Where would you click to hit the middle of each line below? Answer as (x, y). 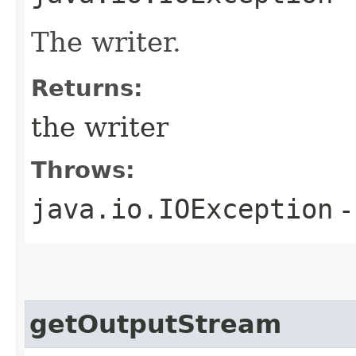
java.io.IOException (182, 209)
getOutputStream (155, 324)
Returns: (87, 88)
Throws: (83, 170)
